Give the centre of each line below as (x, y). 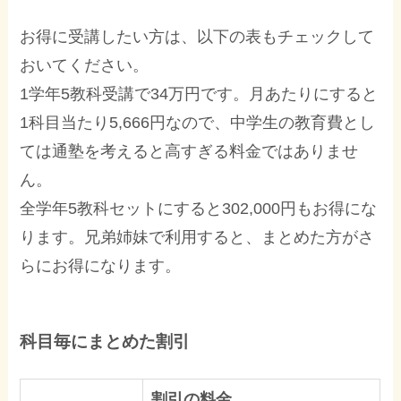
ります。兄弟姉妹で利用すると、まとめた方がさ (197, 237)
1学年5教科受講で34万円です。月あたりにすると (199, 94)
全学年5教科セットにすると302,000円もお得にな (199, 208)
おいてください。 (85, 65)
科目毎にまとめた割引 (105, 342)
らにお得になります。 (101, 265)
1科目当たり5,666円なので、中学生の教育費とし (198, 122)
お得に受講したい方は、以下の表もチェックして (197, 36)
